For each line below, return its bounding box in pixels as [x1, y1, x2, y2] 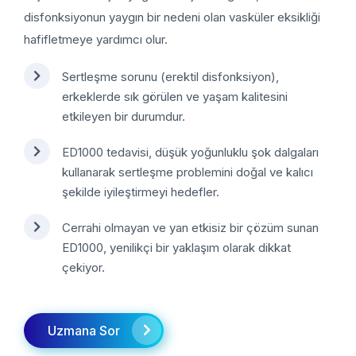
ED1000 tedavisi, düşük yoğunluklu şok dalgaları [62, 144, 319, 160]
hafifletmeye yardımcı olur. [24, 31, 168, 47]
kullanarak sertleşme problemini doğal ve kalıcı [62, 164, 313, 180]
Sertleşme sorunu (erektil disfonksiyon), [62, 68, 279, 84]
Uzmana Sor [48, 322, 120, 339]
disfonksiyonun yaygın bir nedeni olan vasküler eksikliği [24, 9, 320, 25]
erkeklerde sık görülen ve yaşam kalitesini [62, 88, 288, 104]
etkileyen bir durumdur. [62, 108, 185, 124]
